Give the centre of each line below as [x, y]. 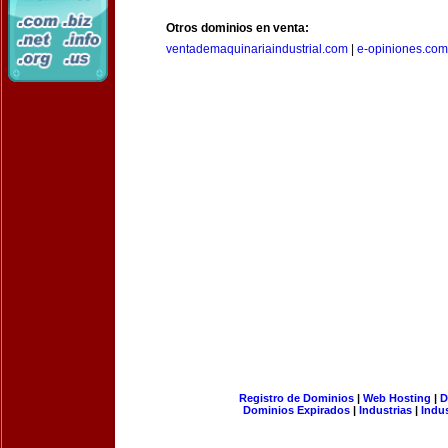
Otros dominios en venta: [237, 28]
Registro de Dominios [296, 398]
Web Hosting [396, 398]
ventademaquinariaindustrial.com [257, 49]
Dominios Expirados [296, 410]
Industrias [385, 410]
